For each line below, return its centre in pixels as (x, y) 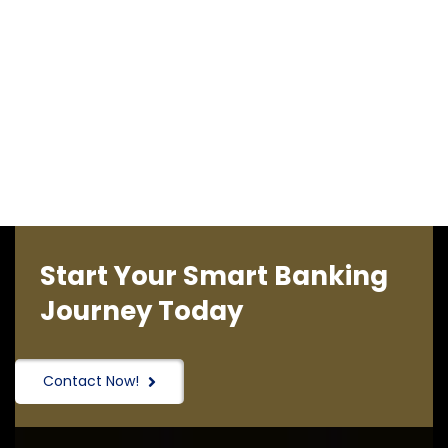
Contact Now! (91, 381)
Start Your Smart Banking (214, 276)
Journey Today (141, 311)
